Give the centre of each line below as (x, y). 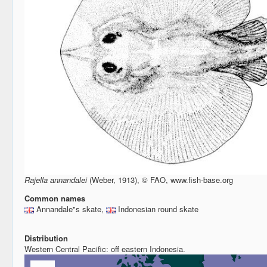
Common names (55, 198)
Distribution (46, 238)
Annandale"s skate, (70, 209)
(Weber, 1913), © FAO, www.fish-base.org (160, 179)
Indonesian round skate (157, 209)
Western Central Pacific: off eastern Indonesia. (105, 249)
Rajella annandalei (56, 179)
